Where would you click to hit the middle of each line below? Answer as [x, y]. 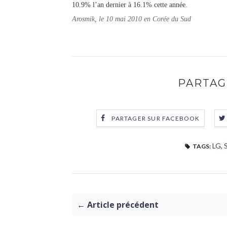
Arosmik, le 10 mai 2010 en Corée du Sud [131, 19]
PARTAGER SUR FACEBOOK [156, 119]
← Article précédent [118, 205]
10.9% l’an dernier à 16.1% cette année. [130, 5]
